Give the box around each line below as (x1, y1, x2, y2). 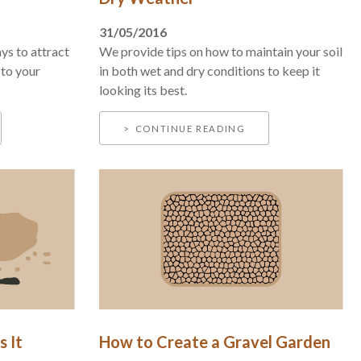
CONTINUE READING (135, 123, 246, 135)
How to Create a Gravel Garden (99, 331, 331, 351)
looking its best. (99, 81, 188, 98)
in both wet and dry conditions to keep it (99, 62, 321, 78)
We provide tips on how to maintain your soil (99, 43, 343, 59)
